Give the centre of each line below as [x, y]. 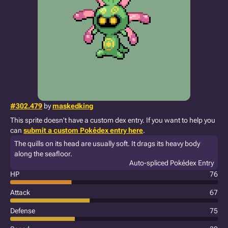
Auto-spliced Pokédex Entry [172, 163]
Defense [23, 211]
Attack [20, 192]
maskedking [73, 106]
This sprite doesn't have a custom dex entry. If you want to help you [113, 120]
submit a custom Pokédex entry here [83, 130]
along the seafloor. [43, 154]
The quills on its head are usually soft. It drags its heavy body [107, 144]
